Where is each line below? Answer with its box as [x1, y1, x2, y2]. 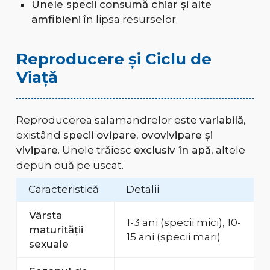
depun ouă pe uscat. [16, 159, 124, 172]
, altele [210, 144, 245, 157]
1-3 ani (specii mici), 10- [126, 216, 241, 229]
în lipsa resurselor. [80, 13, 178, 26]
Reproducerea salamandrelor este [16, 114, 199, 127]
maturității [28, 224, 83, 236]
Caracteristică [28, 183, 99, 196]
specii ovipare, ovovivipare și [63, 129, 213, 142]
